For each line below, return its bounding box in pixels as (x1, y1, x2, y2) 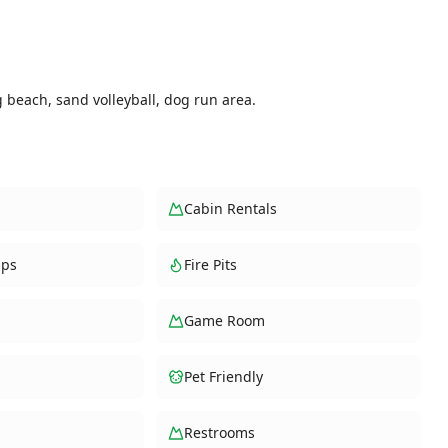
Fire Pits (183, 255, 237, 274)
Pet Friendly (183, 367, 263, 386)
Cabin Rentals (183, 199, 277, 218)
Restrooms (183, 423, 255, 442)
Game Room (183, 311, 265, 330)
